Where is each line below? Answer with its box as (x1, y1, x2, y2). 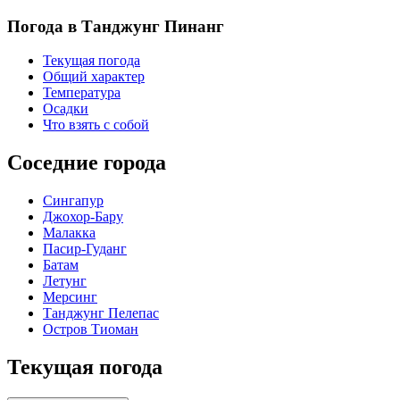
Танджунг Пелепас (43, 305, 159, 321)
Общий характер (43, 69, 145, 85)
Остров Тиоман (43, 321, 138, 337)
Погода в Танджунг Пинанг (7, 16, 224, 36)
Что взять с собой (43, 117, 149, 133)
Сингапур (43, 193, 104, 209)
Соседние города (7, 151, 166, 175)
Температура (43, 85, 121, 101)
